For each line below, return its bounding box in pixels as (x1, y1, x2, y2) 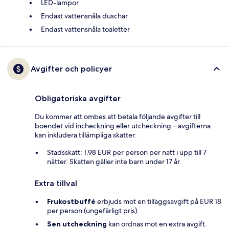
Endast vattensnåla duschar (41, 11, 128, 21)
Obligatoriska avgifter (35, 94, 121, 104)
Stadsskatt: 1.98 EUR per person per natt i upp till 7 (47, 148, 207, 157)
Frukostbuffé (47, 197, 96, 207)
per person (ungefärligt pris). (47, 206, 139, 216)
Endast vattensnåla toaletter (41, 25, 130, 34)
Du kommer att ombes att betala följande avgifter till (35, 112, 200, 122)
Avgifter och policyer (31, 64, 112, 74)
